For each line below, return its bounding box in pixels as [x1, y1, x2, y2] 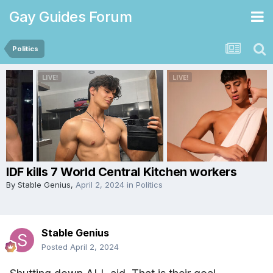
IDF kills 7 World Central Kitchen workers [6, 165, 237, 179]
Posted [41, 242, 70, 252]
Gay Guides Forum [9, 7, 132, 26]
